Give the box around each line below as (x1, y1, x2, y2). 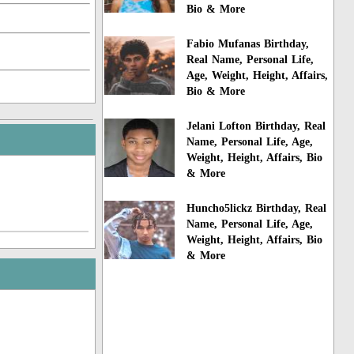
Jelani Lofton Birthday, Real (186, 119, 326, 132)
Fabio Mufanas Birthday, (186, 38, 310, 51)
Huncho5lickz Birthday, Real (186, 201, 327, 214)
